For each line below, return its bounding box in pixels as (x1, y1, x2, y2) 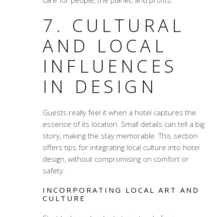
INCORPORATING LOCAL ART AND (42, 185, 200, 195)
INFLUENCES (42, 54, 177, 78)
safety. (42, 166, 65, 176)
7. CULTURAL (42, 14, 185, 38)
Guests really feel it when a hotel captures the (42, 108, 196, 118)
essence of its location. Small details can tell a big (42, 119, 204, 129)
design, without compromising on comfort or (42, 154, 189, 164)
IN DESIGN (42, 75, 157, 99)
